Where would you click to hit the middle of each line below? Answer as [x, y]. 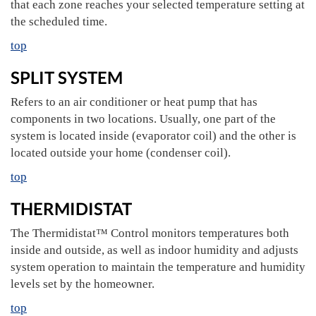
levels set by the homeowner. [83, 284]
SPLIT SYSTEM [67, 77]
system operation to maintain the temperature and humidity [158, 267]
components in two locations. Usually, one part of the [143, 119]
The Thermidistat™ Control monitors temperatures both [150, 233]
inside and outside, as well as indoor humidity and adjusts [154, 250]
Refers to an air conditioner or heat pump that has [134, 102]
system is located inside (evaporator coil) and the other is [153, 136]
